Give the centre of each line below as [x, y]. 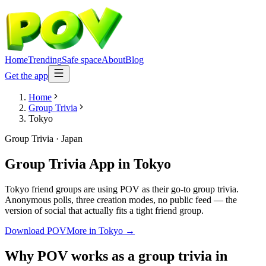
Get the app [26, 76]
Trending [45, 60]
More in [83, 230]
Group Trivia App [60, 164]
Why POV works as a [72, 256]
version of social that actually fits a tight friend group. [104, 210]
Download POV [36, 230]
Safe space [82, 60]
